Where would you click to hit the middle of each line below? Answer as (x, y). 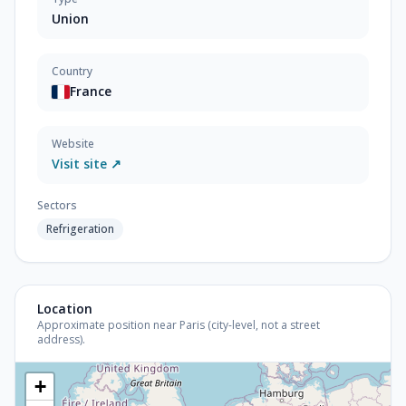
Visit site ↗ (87, 164)
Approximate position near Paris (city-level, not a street (179, 325)
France (91, 91)
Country (72, 71)
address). (61, 339)
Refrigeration (80, 229)
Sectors (57, 205)
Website (73, 144)
